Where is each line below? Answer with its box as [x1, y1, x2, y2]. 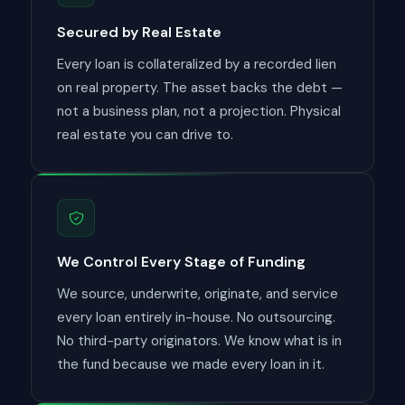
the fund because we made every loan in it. [57, 355, 325, 373]
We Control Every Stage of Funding [57, 252, 306, 271]
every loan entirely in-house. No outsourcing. [57, 308, 335, 326]
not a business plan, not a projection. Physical [57, 102, 341, 120]
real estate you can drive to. [57, 126, 233, 144]
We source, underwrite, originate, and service [57, 285, 338, 303]
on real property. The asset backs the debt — [57, 79, 343, 97]
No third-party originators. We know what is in [57, 332, 342, 350]
